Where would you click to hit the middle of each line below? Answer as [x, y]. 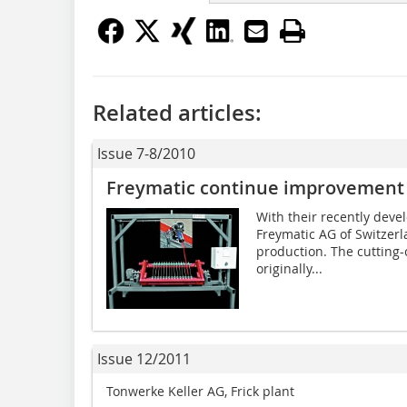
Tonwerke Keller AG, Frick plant [200, 391]
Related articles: [177, 112]
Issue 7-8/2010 [146, 153]
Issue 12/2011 [144, 358]
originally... [289, 268]
